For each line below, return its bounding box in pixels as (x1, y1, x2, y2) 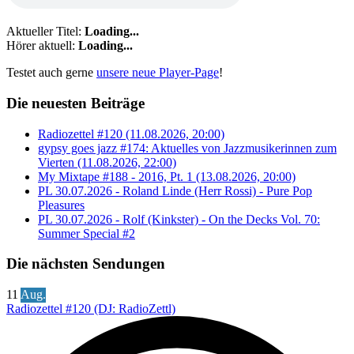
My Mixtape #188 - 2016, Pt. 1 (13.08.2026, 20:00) (38, 169, 296, 183)
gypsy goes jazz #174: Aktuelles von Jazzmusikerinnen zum (38, 141, 337, 155)
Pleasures (38, 198, 85, 212)
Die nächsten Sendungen (6, 255, 165, 273)
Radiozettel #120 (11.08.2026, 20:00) (38, 126, 224, 141)
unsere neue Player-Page (96, 66, 219, 80)
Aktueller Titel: (6, 24, 81, 39)
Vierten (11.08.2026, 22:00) (38, 155, 176, 169)
